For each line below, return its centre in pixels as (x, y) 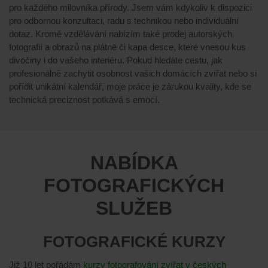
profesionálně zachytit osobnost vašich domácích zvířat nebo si (133, 73)
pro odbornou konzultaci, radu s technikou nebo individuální (124, 20)
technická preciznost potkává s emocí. (84, 99)
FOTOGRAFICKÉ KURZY (134, 242)
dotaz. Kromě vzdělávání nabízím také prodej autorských (121, 33)
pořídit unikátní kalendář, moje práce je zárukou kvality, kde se (130, 86)
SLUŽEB (134, 208)
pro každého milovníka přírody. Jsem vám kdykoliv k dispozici (130, 7)
